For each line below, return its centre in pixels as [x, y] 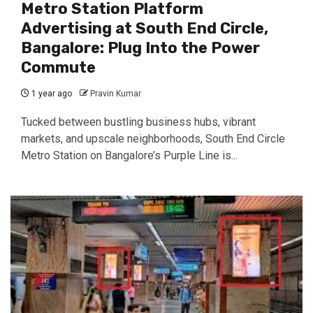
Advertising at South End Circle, [145, 28]
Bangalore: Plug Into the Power [140, 48]
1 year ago [51, 94]
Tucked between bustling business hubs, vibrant [138, 122]
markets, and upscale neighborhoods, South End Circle [153, 139]
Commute [58, 67]
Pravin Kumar [116, 94]
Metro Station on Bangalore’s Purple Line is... [129, 155]
